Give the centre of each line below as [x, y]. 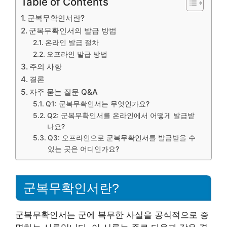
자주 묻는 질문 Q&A [64, 92]
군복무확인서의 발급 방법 [73, 31]
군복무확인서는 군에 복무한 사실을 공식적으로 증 [112, 215]
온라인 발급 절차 [72, 43]
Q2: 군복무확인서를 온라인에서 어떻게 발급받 [121, 116]
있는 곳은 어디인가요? [83, 149]
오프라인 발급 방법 [77, 54]
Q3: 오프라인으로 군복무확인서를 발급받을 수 [121, 138]
